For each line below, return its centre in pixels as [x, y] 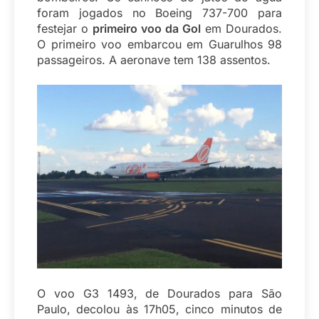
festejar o [65, 29]
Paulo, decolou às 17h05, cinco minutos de [159, 309]
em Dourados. [241, 29]
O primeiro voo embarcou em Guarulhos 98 [159, 45]
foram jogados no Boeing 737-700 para [159, 13]
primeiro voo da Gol [147, 29]
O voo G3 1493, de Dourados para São [159, 294]
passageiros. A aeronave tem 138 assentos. [154, 60]
